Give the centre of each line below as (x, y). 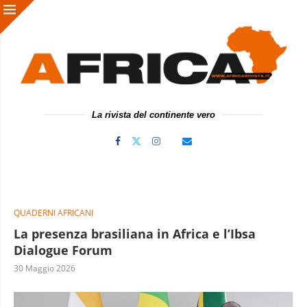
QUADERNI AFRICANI (53, 212)
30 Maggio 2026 (45, 268)
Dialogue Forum (63, 250)
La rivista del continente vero (153, 114)
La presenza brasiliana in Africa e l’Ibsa (135, 233)
